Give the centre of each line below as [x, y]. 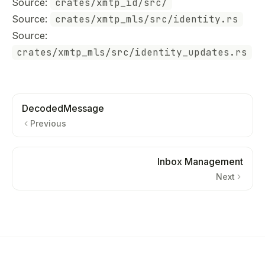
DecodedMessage [63, 108]
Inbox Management [200, 161]
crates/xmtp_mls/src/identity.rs [147, 19]
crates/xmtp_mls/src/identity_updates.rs [132, 52]
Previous [48, 123]
